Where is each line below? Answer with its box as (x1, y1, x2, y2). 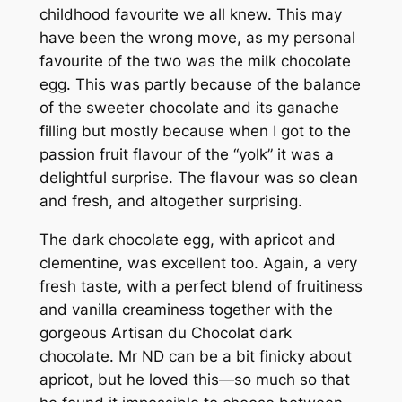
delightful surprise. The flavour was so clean (39, 169, 358, 188)
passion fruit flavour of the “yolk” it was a (39, 145, 334, 164)
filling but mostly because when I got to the (39, 122, 351, 141)
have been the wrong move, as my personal (39, 29, 355, 48)
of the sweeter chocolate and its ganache (39, 99, 339, 118)
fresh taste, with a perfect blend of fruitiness (39, 277, 363, 296)
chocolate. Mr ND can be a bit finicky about (39, 347, 352, 366)
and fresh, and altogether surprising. (39, 192, 302, 211)
